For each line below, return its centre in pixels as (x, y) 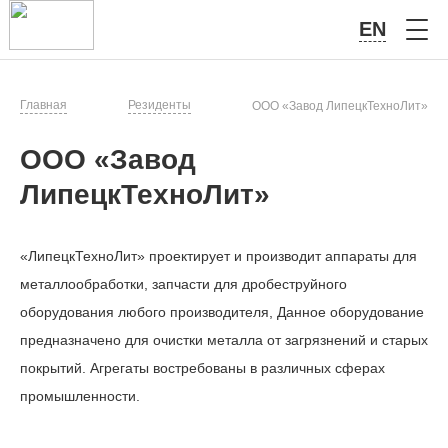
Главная (43, 105)
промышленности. (80, 396)
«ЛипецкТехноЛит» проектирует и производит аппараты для (218, 256)
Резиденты (159, 105)
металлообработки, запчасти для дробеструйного (183, 284)
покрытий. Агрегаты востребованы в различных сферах (202, 368)
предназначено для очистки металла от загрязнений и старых (224, 340)
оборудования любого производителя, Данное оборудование (222, 312)
